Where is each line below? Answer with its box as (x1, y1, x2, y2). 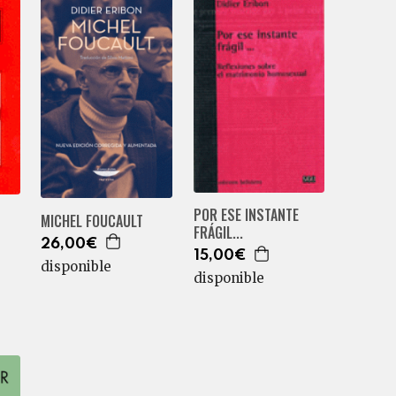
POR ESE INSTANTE (193, 204, 299, 226)
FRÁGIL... (193, 222, 243, 244)
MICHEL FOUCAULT (41, 209, 144, 232)
